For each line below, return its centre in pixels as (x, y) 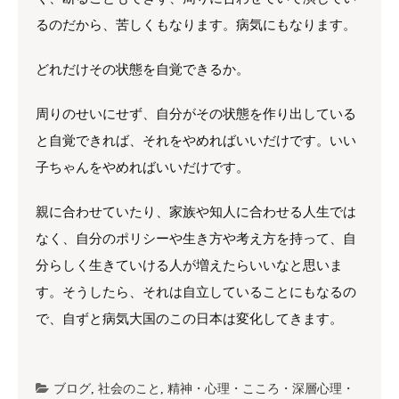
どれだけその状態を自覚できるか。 (142, 69)
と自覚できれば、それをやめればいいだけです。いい (196, 141)
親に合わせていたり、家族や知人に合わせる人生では (196, 212)
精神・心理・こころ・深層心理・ (261, 389)
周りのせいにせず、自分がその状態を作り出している (196, 114)
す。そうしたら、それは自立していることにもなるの (196, 292)
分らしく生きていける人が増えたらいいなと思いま (189, 265)
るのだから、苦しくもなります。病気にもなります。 (196, 25)
